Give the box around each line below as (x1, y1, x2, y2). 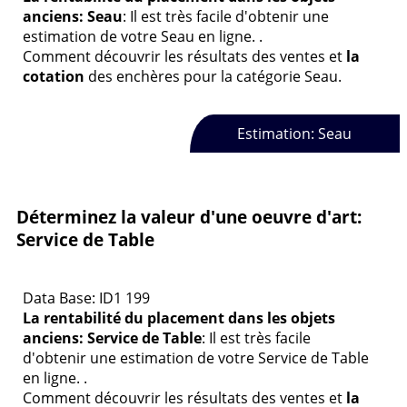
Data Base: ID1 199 (23, 288, 150, 309)
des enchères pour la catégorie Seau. (84, 65, 342, 86)
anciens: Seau (23, 5, 123, 26)
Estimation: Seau (237, 124, 352, 144)
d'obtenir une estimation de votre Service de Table (23, 348, 369, 369)
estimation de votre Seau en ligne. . (23, 25, 263, 46)
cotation (23, 65, 84, 86)
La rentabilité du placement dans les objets (23, 308, 335, 329)
